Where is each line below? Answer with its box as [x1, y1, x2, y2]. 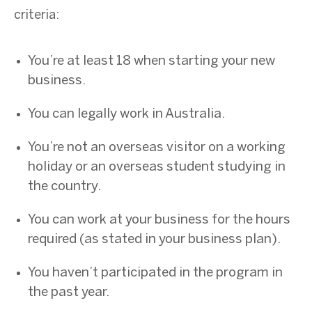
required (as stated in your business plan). [28, 233, 281, 246]
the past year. [28, 286, 109, 299]
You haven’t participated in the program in [28, 266, 283, 279]
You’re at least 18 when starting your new [28, 54, 275, 68]
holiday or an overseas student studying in [28, 160, 286, 173]
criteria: [14, 9, 59, 22]
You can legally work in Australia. [28, 107, 225, 120]
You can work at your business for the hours [28, 213, 290, 226]
